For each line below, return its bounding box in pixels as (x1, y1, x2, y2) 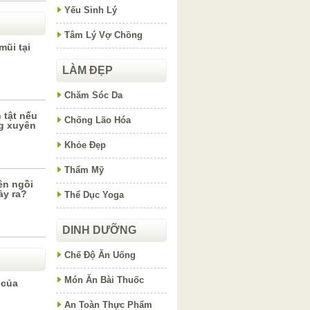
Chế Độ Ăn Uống (64, 250, 136, 260)
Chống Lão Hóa (64, 115, 131, 125)
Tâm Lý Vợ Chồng (64, 30, 143, 40)
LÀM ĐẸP (62, 64, 113, 76)
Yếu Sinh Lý (64, 5, 117, 15)
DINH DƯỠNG (62, 224, 136, 236)
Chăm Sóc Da (64, 90, 122, 100)
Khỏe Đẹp (64, 140, 106, 150)
